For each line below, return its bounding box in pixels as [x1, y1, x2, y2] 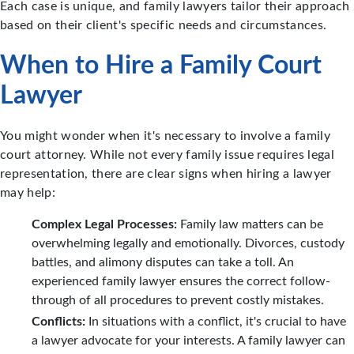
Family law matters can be [177, 218, 323, 232]
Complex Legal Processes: [32, 218, 177, 232]
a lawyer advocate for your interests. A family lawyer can [32, 334, 345, 348]
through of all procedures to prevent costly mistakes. [32, 294, 324, 307]
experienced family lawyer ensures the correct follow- [32, 275, 330, 288]
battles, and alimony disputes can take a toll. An [32, 256, 294, 269]
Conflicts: [32, 315, 85, 329]
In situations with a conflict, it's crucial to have [85, 315, 346, 329]
